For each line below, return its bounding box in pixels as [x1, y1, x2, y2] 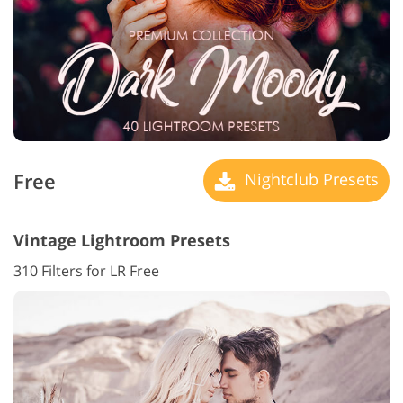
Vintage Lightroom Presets [13, 229, 230, 252]
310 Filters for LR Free [13, 261, 159, 282]
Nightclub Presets [240, 168, 379, 190]
